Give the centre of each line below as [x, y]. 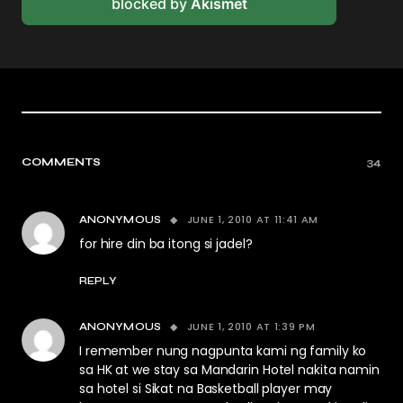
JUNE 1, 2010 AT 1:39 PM [251, 327]
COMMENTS [62, 162]
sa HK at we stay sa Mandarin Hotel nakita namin [229, 370]
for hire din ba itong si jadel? [166, 244]
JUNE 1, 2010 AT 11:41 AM [253, 219]
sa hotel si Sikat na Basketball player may [206, 389]
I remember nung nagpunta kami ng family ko [223, 351]
